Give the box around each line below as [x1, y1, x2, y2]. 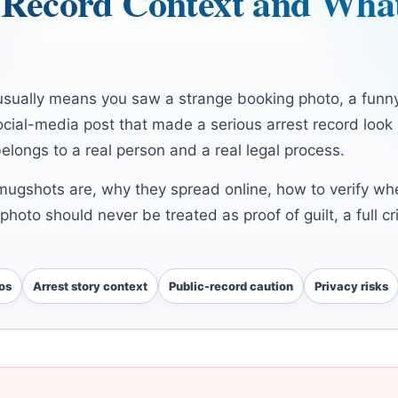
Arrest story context [33, 279, 147, 294]
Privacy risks [314, 279, 388, 294]
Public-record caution [169, 279, 293, 294]
